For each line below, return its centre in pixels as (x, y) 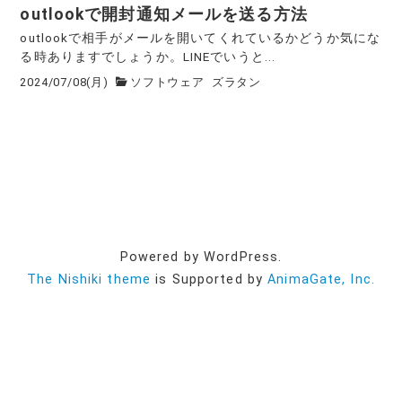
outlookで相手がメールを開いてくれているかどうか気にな (201, 38)
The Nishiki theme (89, 279)
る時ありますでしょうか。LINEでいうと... (148, 57)
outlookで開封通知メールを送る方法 (164, 15)
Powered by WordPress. (201, 257)
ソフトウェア (167, 82)
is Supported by (210, 279)
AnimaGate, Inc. (321, 279)
